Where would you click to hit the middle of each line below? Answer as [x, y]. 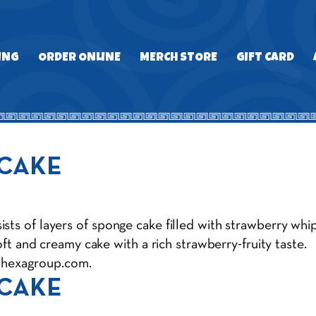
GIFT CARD [266, 59]
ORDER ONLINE [80, 59]
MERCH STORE [179, 59]
